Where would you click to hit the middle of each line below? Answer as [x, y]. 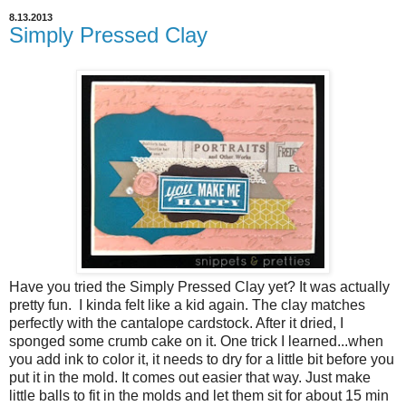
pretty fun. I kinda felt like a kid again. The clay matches [187, 304]
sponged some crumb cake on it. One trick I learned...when [196, 341]
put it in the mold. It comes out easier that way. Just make [190, 377]
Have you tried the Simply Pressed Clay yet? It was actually [199, 286]
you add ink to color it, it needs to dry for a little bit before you [202, 359]
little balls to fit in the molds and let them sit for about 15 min [199, 395]
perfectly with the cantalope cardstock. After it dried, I [176, 323]
